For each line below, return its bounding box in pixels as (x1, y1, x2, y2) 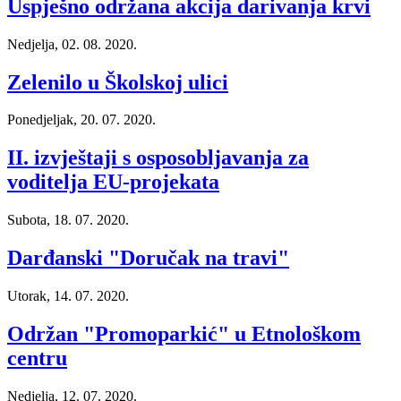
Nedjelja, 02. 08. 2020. (7, 36, 137, 52)
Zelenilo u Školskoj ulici (7, 70, 228, 94)
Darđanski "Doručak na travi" (7, 246, 289, 270)
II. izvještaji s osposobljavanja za (7, 146, 309, 170)
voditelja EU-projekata (7, 170, 219, 194)
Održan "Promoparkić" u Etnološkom (7, 321, 361, 346)
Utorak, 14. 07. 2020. (7, 288, 129, 304)
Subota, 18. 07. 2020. (7, 212, 129, 228)
